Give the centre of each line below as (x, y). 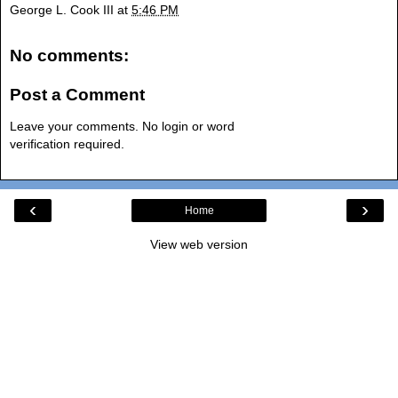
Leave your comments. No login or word (122, 127)
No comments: (69, 56)
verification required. (67, 144)
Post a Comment (77, 94)
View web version (199, 244)
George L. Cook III (62, 10)
